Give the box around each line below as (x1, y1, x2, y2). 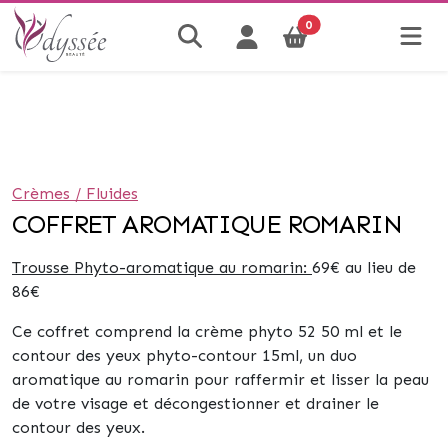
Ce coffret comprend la (12, 322, 195, 341)
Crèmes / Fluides (12, 184, 138, 203)
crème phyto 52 (195, 322, 321, 341)
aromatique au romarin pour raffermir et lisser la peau (12, 370, 429, 389)
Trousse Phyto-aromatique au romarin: (12, 258, 312, 277)
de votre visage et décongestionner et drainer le (12, 394, 379, 413)
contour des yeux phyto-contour (12, 346, 262, 365)
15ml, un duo (262, 346, 357, 365)
